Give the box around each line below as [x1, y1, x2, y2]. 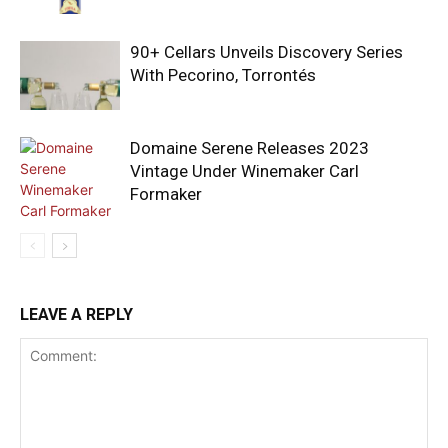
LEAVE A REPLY [20, 305, 133, 325]
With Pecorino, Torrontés [130, 65, 316, 86]
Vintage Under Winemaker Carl [130, 161, 359, 182]
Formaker [130, 184, 202, 205]
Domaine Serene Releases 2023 [130, 138, 369, 159]
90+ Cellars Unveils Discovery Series [130, 42, 403, 63]
